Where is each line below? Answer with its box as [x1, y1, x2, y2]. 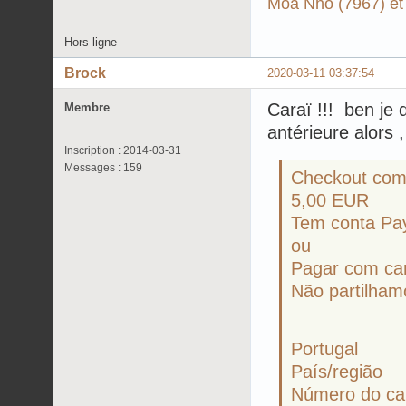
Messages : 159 [64, 161, 142, 175]
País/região [290, 361, 382, 382]
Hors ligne [64, 35, 117, 50]
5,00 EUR [290, 189, 369, 210]
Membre [64, 101, 110, 115]
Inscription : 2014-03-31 [64, 144, 181, 158]
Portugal [290, 338, 358, 359]
